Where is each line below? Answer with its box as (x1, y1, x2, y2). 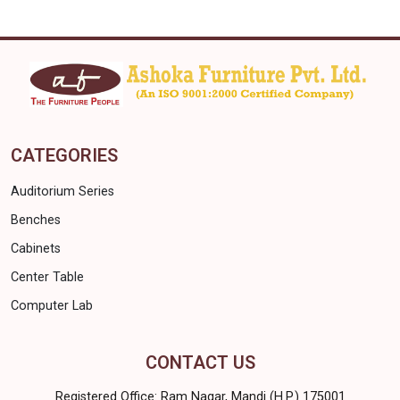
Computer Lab (11, 298, 93, 314)
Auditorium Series (11, 184, 114, 200)
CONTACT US (145, 352, 255, 374)
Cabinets (11, 241, 61, 257)
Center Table (11, 270, 84, 286)
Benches (11, 212, 61, 229)
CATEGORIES (11, 145, 118, 167)
